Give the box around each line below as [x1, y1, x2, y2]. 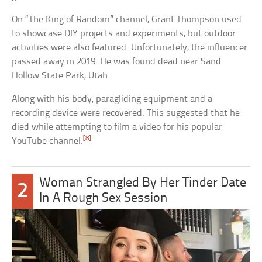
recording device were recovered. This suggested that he [12, 108, 240, 119]
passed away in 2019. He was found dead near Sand [12, 57, 222, 67]
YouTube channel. [12, 136, 84, 147]
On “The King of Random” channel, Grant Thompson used [12, 15, 242, 25]
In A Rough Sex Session [39, 192, 168, 206]
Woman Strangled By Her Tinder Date [39, 177, 247, 191]
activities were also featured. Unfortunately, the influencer [12, 43, 248, 53]
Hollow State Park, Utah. [12, 71, 111, 81]
